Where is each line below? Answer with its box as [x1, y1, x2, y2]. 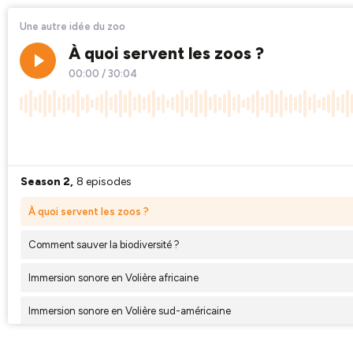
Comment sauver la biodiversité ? [28, 239, 180, 251]
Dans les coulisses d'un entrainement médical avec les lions [28, 338, 300, 351]
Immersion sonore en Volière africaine [28, 272, 199, 284]
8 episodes [76, 175, 132, 189]
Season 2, [20, 175, 73, 189]
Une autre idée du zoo [20, 20, 125, 32]
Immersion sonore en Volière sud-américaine [28, 305, 231, 318]
